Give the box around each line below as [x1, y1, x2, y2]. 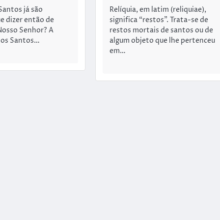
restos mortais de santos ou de [109, 25, 213, 35]
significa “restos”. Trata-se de [109, 15, 208, 25]
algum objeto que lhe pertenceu [109, 35, 215, 46]
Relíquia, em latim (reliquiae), [109, 4, 206, 15]
